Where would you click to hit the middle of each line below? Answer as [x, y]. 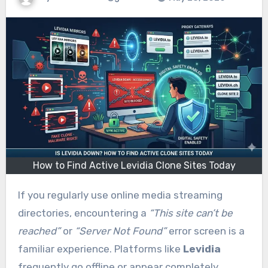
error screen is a [205, 231]
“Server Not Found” [120, 231]
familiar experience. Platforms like [100, 249]
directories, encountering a [83, 213]
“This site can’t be [191, 213]
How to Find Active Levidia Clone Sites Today [134, 166]
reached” [39, 231]
